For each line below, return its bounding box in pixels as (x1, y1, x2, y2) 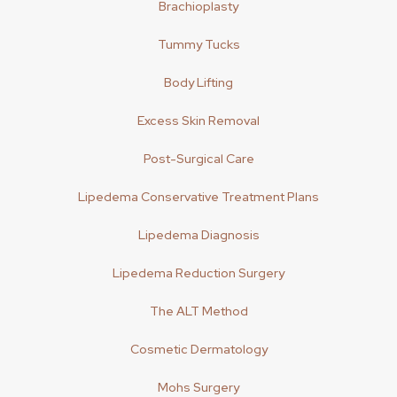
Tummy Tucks (157, 36, 240, 52)
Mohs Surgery (158, 379, 239, 395)
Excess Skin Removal (137, 113, 260, 128)
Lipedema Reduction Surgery (113, 265, 284, 281)
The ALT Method (149, 303, 248, 319)
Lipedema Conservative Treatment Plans (78, 189, 319, 205)
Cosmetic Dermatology (129, 341, 268, 357)
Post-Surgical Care (143, 151, 254, 167)
